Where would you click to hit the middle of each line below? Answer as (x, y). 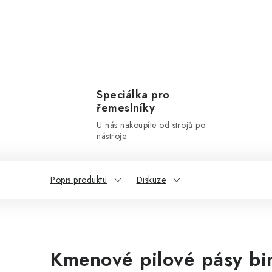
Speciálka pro (133, 95)
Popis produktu (79, 180)
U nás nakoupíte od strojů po (151, 125)
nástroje (111, 136)
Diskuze (151, 180)
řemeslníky (126, 108)
